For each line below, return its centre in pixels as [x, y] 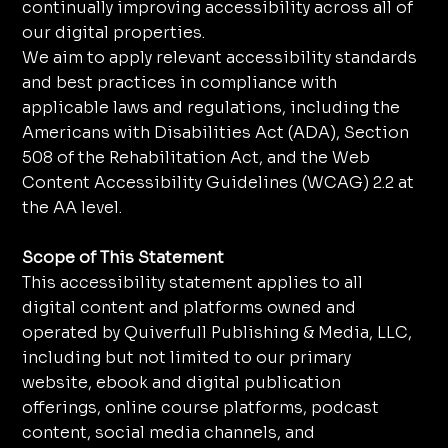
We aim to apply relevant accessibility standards [219, 58]
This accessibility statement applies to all [192, 283]
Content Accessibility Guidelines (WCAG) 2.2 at [217, 183]
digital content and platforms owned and [188, 308]
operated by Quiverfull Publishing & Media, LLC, [216, 333]
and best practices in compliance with [179, 83]
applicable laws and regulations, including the [210, 108]
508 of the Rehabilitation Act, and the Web [195, 158]
